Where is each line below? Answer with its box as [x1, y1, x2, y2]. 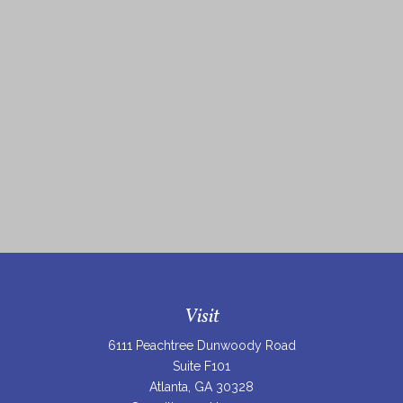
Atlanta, [149, 379, 191, 394]
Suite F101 [173, 358, 230, 373]
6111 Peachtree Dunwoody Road [107, 337, 296, 353]
